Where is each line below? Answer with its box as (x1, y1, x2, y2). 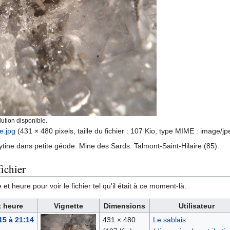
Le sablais (152, 216, 186, 224)
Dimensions (104, 202, 145, 210)
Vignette (53, 202, 83, 210)
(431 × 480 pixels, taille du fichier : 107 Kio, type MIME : (17, 127, 200, 136)
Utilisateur (178, 202, 215, 210)
